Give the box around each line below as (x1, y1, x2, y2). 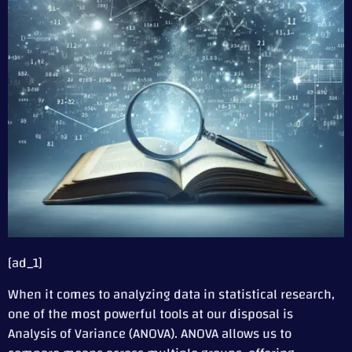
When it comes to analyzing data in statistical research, (8, 281, 335, 306)
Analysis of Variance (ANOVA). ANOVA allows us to (8, 321, 291, 346)
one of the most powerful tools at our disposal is (8, 301, 293, 326)
